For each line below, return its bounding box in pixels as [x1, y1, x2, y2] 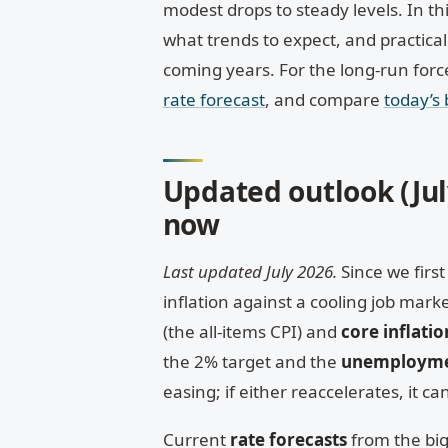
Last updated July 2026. [162, 260, 337, 284]
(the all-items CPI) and [162, 320, 341, 344]
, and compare [264, 87, 384, 111]
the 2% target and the [162, 350, 341, 374]
